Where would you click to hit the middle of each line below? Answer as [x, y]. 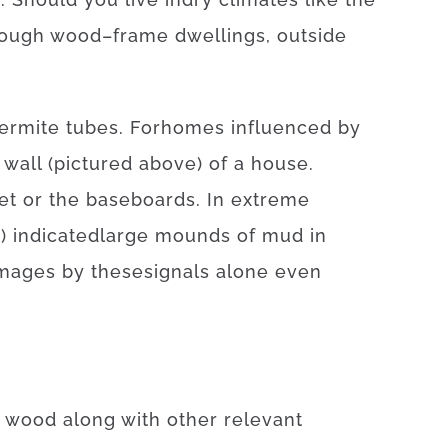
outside [312, 35]
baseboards [141, 199]
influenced [281, 127]
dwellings [220, 35]
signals [177, 271]
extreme [270, 199]
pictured [93, 163]
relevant [263, 419]
